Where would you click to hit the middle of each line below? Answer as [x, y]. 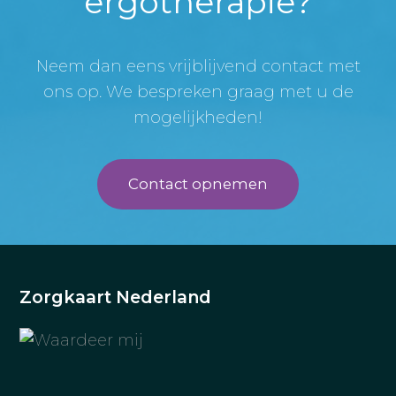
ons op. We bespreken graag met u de [198, 91]
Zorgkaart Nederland [116, 297]
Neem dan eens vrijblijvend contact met [198, 66]
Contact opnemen [198, 183]
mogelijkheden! [198, 117]
